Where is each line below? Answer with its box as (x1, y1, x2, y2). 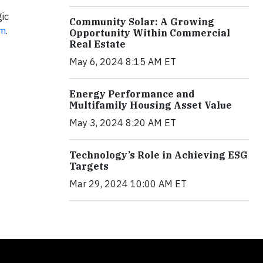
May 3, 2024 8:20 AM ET (69, 117, 176, 129)
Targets (69, 160, 109, 173)
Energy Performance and (69, 88, 194, 100)
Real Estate (69, 38, 126, 50)
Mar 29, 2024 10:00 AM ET (69, 178, 187, 190)
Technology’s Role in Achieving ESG (69, 149, 248, 161)
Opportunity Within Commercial (69, 27, 230, 39)
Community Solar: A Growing (69, 16, 214, 28)
